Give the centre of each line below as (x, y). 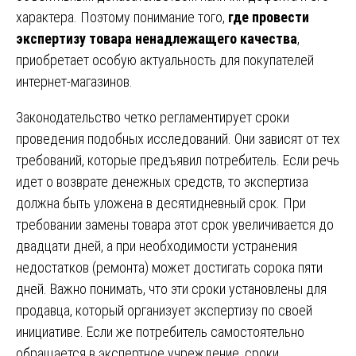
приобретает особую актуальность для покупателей (165, 60)
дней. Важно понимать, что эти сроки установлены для (171, 288)
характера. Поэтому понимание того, (122, 17)
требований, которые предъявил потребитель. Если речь (178, 160)
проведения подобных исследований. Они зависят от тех (178, 138)
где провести (269, 17)
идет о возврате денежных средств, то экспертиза (162, 181)
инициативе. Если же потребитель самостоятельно (160, 331)
